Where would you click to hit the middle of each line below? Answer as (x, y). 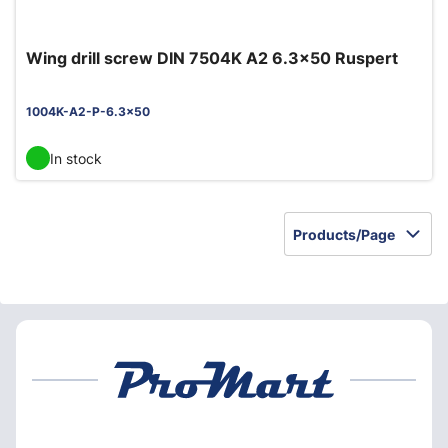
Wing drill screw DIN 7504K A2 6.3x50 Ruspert (212, 58)
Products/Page (344, 234)
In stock (76, 158)
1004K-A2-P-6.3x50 (88, 111)
